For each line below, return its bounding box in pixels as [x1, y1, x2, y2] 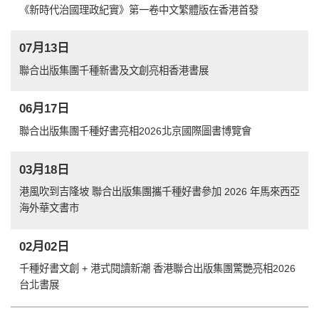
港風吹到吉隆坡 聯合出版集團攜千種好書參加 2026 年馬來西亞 [19, 185, 300, 197]
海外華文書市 [19, 202, 79, 214]
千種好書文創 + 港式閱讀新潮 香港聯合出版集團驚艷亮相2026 [19, 263, 296, 275]
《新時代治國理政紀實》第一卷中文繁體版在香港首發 [19, 4, 258, 16]
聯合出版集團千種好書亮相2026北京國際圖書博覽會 [19, 125, 251, 137]
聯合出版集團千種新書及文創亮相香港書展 [19, 64, 209, 76]
